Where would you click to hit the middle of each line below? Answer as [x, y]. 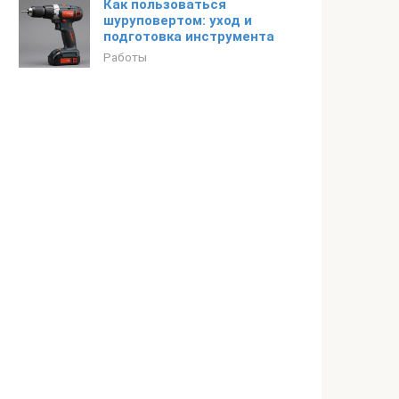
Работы [125, 57]
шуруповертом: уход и [178, 20]
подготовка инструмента [189, 37]
